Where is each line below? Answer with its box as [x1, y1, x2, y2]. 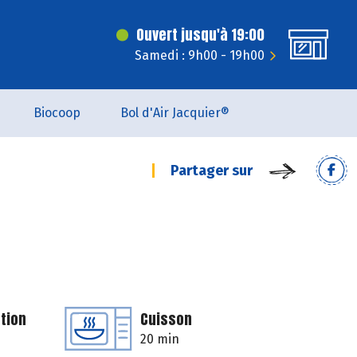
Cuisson [140, 308, 192, 330]
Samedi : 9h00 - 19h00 [135, 48, 265, 63]
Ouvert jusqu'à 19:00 [136, 24, 265, 45]
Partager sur [171, 162, 253, 179]
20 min [140, 331, 179, 347]
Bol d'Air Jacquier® [120, 105, 229, 120]
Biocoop [33, 105, 80, 120]
